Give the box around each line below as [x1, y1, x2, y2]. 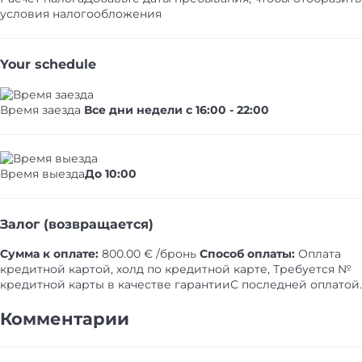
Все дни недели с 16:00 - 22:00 [84, 102, 269, 117]
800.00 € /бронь [99, 246, 196, 262]
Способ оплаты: [200, 246, 295, 262]
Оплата [295, 246, 341, 262]
